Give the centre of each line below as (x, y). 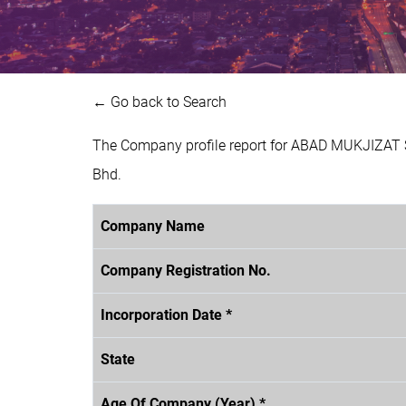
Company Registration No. (186, 270)
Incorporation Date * (166, 314)
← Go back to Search (159, 101)
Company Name (153, 226)
